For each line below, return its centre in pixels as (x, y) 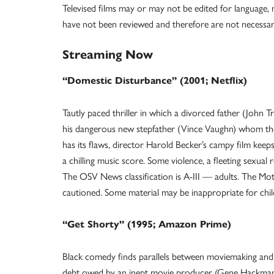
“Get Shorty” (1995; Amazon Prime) (147, 224)
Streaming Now (108, 55)
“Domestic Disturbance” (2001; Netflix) (155, 80)
